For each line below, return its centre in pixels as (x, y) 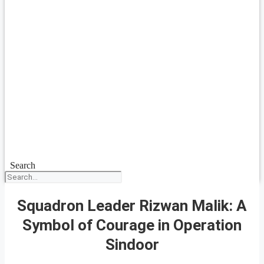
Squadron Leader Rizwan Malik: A (132, 205)
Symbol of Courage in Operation (132, 225)
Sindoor (132, 244)
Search (22, 165)
